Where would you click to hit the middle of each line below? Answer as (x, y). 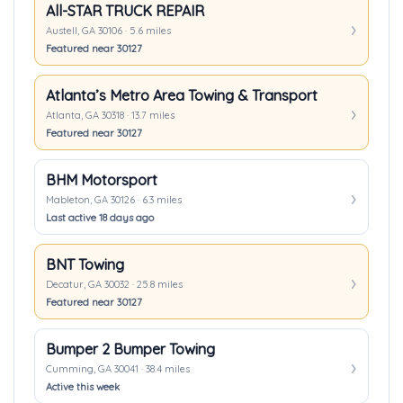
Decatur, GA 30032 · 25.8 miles (114, 284)
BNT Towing (85, 264)
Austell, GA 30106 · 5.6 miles (108, 31)
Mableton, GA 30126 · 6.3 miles (114, 200)
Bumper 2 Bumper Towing (130, 349)
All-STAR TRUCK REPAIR (125, 11)
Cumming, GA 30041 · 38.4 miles (118, 369)
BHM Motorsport (102, 180)
